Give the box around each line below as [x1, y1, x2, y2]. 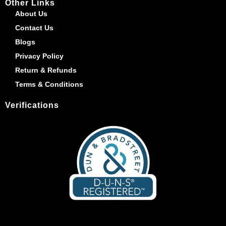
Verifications [5, 100, 59, 109]
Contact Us [15, 23, 53, 32]
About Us [15, 9, 47, 18]
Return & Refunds [15, 66, 77, 74]
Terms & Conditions [15, 80, 83, 88]
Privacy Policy [15, 51, 64, 60]
